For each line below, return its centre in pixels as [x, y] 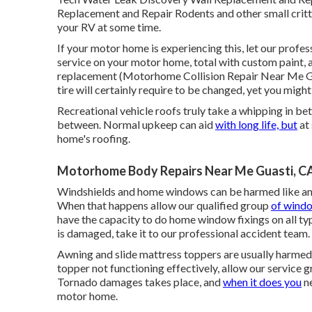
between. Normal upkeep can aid [136, 124]
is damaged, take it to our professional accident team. [184, 233]
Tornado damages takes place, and [140, 282]
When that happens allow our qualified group [164, 205]
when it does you [262, 282]
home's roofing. [94, 138]
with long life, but [256, 124]
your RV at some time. [109, 27]
